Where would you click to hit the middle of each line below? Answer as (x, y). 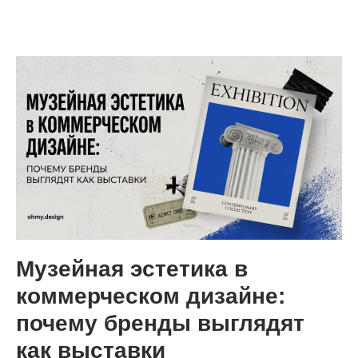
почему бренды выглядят (160, 323)
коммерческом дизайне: (151, 296)
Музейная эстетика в (132, 268)
